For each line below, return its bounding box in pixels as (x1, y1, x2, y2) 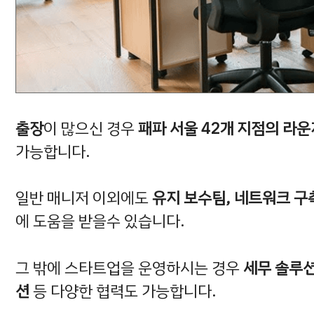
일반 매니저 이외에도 (15, 186, 152, 210)
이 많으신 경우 (43, 116, 138, 140)
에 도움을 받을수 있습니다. (15, 210, 185, 233)
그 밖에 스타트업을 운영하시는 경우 (15, 256, 243, 280)
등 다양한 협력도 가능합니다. (29, 279, 217, 303)
